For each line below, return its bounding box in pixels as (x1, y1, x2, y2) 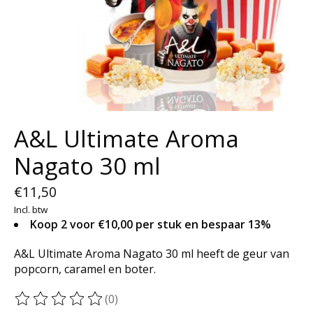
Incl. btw (14, 203, 48, 216)
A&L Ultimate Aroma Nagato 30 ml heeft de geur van (14, 245, 289, 261)
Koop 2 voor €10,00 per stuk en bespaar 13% (30, 216, 271, 232)
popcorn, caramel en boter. (14, 261, 156, 277)
